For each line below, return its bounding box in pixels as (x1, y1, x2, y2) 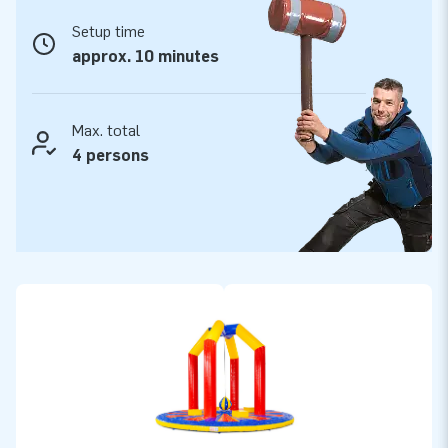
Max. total (72, 120, 140, 140)
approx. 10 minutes (72, 46, 219, 66)
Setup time (72, 21, 145, 41)
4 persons (72, 145, 149, 165)
